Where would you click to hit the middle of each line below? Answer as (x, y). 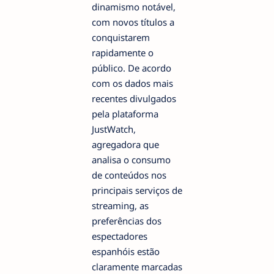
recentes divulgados (134, 99)
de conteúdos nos (129, 175)
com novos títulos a (133, 22)
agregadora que (125, 145)
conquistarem (121, 38)
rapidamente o (123, 53)
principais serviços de (137, 191)
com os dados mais (132, 83)
